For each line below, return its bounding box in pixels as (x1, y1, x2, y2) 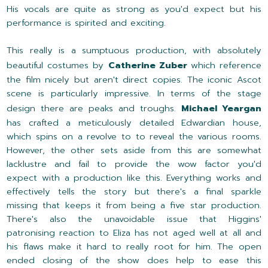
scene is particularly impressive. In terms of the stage (7, 86, 261, 100)
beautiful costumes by (7, 58, 108, 72)
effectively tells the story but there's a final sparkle (7, 184, 261, 198)
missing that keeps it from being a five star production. (7, 198, 261, 212)
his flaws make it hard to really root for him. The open (7, 239, 261, 253)
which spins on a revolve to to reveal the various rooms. (7, 129, 261, 143)
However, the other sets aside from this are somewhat (7, 143, 261, 157)
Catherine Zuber (108, 58, 191, 72)
